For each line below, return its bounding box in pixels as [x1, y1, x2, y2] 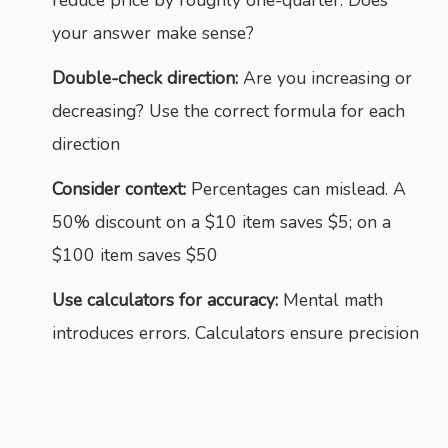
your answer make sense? [52, 21, 254, 45]
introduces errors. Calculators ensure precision [52, 321, 419, 345]
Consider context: [52, 177, 186, 201]
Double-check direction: [52, 66, 238, 90]
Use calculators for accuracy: [52, 288, 278, 312]
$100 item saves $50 [52, 243, 218, 267]
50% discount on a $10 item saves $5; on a [52, 210, 391, 234]
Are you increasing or [238, 66, 412, 90]
